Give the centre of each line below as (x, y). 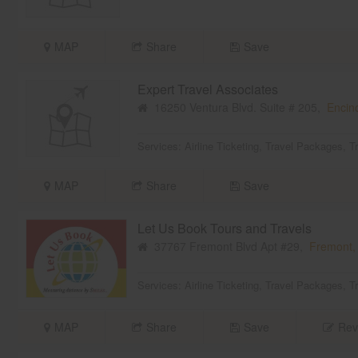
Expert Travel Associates (207, 89)
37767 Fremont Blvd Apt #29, (228, 247)
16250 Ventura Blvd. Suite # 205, (237, 107)
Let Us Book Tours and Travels (224, 229)
